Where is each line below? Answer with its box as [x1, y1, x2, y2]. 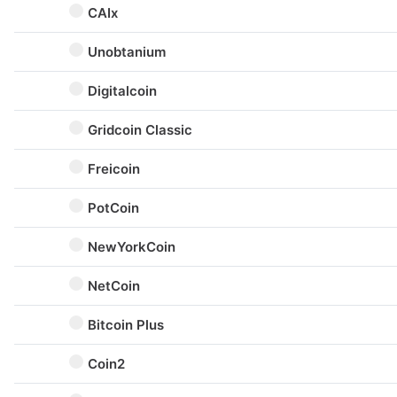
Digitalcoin [88, 82, 157, 99]
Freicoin [88, 160, 140, 177]
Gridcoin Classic [88, 121, 192, 138]
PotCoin [88, 199, 139, 216]
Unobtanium [88, 43, 166, 60]
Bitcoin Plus [88, 316, 164, 333]
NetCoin [88, 277, 140, 294]
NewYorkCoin [88, 238, 175, 255]
